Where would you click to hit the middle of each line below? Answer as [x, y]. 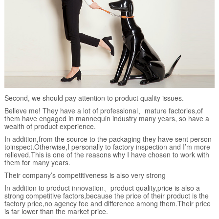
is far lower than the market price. [56, 211]
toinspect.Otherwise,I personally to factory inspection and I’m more [107, 147]
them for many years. [37, 163]
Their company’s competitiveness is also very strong [85, 175]
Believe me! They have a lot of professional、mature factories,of [103, 111]
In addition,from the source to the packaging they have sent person [108, 139]
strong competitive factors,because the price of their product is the [106, 196]
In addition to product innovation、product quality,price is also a [102, 188]
